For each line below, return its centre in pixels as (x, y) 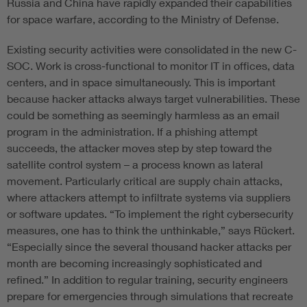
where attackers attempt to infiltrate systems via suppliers (149, 197)
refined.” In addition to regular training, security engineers (147, 280)
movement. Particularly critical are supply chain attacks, (145, 181)
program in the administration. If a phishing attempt (132, 132)
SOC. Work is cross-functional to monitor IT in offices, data (151, 66)
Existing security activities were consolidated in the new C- (152, 49)
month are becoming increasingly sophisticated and (134, 263)
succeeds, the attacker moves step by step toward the (139, 148)
